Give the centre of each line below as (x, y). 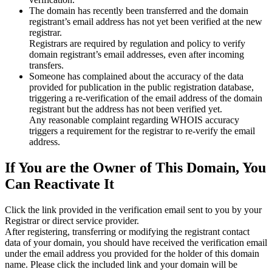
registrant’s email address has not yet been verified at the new (146, 22)
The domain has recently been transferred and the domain (139, 11)
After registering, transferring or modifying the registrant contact (127, 232)
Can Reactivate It (59, 184)
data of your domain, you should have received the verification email (136, 243)
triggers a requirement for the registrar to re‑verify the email (142, 131)
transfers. (46, 66)
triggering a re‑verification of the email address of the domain (146, 98)
